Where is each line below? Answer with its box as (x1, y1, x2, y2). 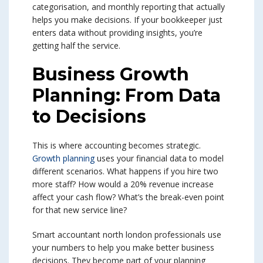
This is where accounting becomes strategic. (32, 140, 201, 151)
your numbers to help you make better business (32, 242, 214, 254)
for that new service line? (32, 204, 127, 216)
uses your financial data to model (95, 153, 224, 164)
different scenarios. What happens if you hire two (32, 166, 218, 177)
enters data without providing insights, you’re (32, 27, 203, 39)
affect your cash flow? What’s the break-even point (32, 191, 224, 203)
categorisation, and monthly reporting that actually (32, 1, 225, 13)
